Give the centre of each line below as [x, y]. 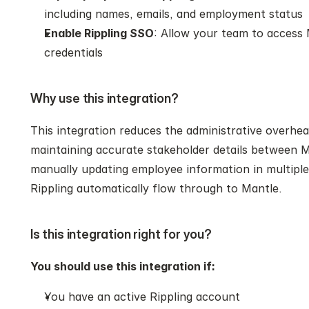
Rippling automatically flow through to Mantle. [156, 188]
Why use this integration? [104, 98]
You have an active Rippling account [142, 297]
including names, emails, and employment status [173, 14]
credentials [73, 52]
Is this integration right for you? [121, 234]
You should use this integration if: [123, 266]
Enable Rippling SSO [99, 33]
